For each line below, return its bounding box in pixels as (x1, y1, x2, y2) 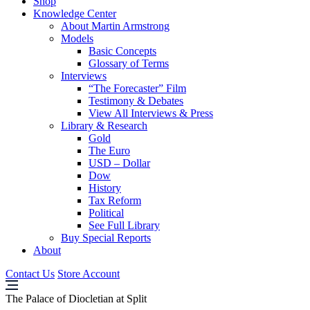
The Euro (89, 145, 130, 156)
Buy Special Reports (61, 232, 151, 244)
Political (89, 207, 124, 219)
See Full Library (89, 219, 160, 231)
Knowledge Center (33, 8, 116, 19)
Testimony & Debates (89, 95, 183, 107)
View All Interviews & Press (89, 107, 213, 119)
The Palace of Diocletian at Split (6, 293, 147, 304)
